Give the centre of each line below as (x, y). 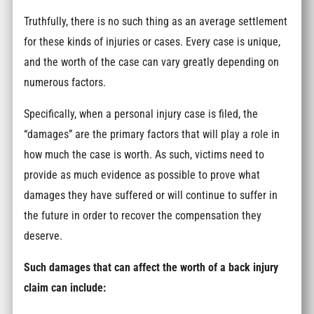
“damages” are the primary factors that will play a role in (152, 134)
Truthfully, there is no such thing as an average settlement (156, 21)
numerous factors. (65, 82)
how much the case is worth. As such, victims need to (144, 154)
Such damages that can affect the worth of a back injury (151, 268)
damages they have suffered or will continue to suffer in (151, 195)
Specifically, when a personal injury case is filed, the (141, 114)
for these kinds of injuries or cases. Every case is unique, (152, 41)
